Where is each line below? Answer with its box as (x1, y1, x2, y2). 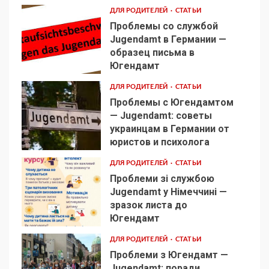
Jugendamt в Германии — (109, 33, 226, 45)
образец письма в (109, 46, 195, 58)
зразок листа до (109, 199, 187, 211)
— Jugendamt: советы (109, 109, 212, 121)
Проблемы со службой (109, 20, 218, 32)
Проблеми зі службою (109, 172, 214, 184)
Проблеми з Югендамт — (109, 249, 228, 261)
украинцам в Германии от (109, 122, 229, 134)
